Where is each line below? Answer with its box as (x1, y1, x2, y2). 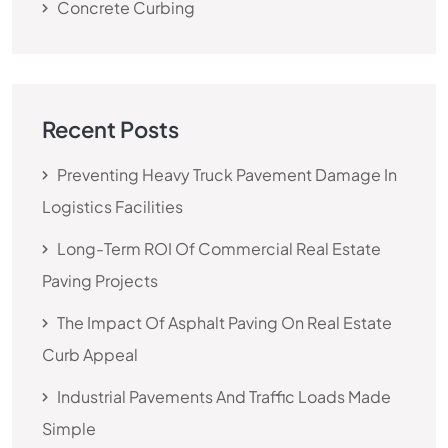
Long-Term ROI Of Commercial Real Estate (57, 238, 381, 259)
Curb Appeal (42, 344, 138, 365)
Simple (42, 418, 96, 439)
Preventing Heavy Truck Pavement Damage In (57, 164, 397, 185)
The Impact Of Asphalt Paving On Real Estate (57, 312, 392, 333)
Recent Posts (42, 115, 179, 143)
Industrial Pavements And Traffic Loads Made (57, 386, 391, 407)
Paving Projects (42, 270, 158, 291)
